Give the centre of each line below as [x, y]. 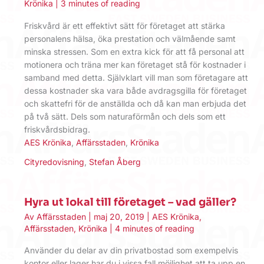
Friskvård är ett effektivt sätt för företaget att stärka [125, 25]
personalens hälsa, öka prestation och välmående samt [130, 38]
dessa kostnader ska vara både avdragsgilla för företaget [136, 90]
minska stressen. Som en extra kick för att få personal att [134, 51]
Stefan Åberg [115, 161]
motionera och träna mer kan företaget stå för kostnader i [135, 64]
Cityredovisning [54, 161]
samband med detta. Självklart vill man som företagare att [136, 77]
